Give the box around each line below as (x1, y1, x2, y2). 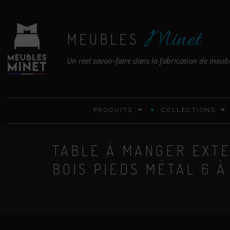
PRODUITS (93, 106, 133, 113)
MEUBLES (67, 29, 144, 48)
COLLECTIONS (161, 106, 216, 113)
